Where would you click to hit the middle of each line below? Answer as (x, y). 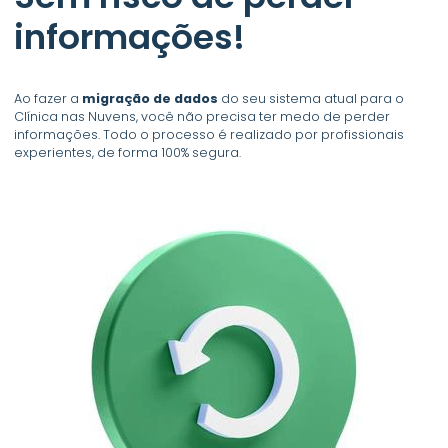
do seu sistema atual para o (311, 98)
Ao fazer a (48, 98)
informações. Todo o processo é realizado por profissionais (209, 134)
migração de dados (150, 98)
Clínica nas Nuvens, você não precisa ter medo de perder (202, 116)
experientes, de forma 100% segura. (128, 152)
